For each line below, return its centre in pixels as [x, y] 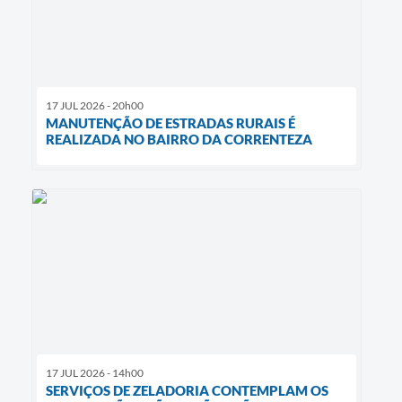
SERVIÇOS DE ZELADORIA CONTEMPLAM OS [187, 391]
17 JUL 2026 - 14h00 [95, 373]
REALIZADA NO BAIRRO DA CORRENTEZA [179, 140]
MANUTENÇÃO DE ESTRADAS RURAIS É [170, 123]
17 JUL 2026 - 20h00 [95, 106]
